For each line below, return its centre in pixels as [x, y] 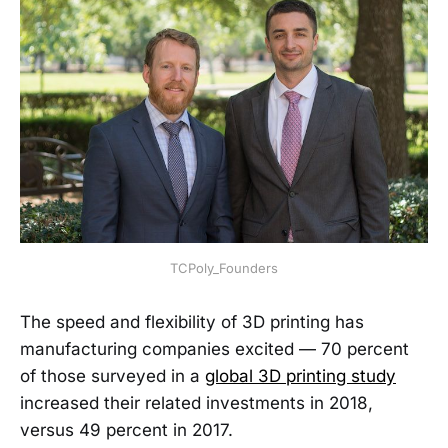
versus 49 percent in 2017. [126, 430]
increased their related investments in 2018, [196, 403]
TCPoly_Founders [224, 268]
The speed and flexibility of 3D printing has [192, 322]
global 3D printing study [300, 376]
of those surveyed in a [112, 376]
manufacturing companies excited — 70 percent [214, 349]
